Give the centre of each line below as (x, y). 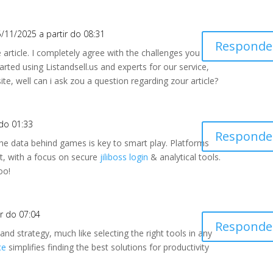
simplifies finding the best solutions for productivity (108, 247)
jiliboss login (124, 157)
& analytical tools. (185, 157)
